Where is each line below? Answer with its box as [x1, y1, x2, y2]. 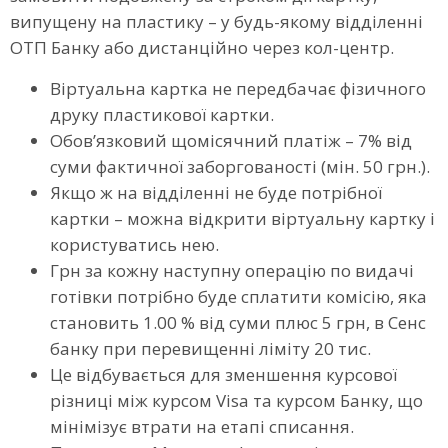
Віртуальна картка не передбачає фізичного [50, 76, 426, 100]
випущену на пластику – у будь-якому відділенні [10, 10, 423, 34]
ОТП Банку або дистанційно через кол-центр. [10, 36, 394, 60]
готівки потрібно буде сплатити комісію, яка [50, 284, 427, 308]
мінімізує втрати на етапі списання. [50, 414, 354, 438]
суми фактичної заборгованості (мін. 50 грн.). [50, 154, 430, 178]
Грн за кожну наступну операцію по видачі [50, 258, 414, 282]
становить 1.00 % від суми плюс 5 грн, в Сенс [50, 310, 426, 334]
